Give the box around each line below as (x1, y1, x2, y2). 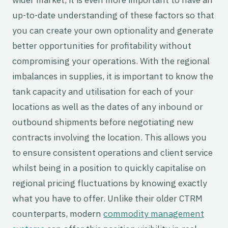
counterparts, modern (12, 208, 103, 220)
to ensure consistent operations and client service (12, 147, 213, 159)
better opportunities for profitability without (12, 40, 191, 52)
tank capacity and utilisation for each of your (12, 85, 193, 98)
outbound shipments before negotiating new (12, 116, 193, 128)
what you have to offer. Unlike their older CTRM (12, 192, 203, 205)
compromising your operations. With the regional (12, 55, 210, 67)
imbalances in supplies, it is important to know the (12, 70, 213, 82)
